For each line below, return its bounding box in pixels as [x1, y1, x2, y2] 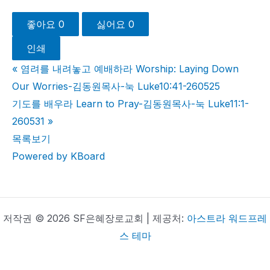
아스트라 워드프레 [187, 212, 267, 224]
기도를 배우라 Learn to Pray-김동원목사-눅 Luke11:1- [12, 98, 249, 110]
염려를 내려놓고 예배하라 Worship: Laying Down [20, 63, 239, 75]
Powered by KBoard [12, 150, 105, 163]
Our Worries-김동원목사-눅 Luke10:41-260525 [12, 80, 220, 93]
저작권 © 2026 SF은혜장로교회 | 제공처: [3, 212, 187, 224]
